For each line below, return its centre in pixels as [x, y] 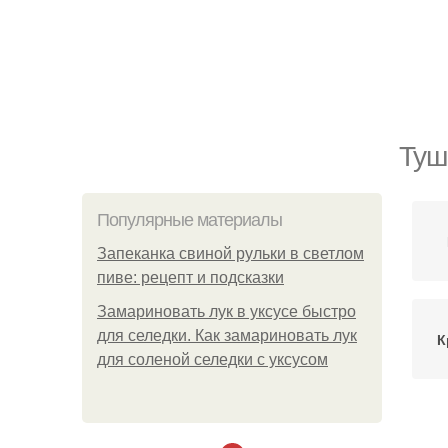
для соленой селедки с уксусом [212, 359]
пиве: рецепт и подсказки [190, 277]
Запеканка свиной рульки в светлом [230, 253]
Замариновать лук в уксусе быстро [226, 311]
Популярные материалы [189, 220]
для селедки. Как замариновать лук [227, 335]
